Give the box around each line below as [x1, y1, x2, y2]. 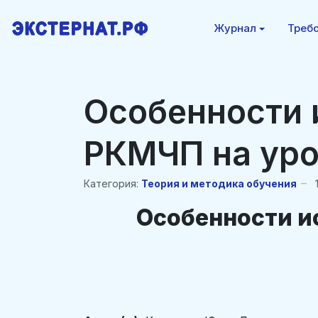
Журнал [213, 21, 256, 35]
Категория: [84, 177, 138, 190]
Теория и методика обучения [141, 177, 297, 190]
